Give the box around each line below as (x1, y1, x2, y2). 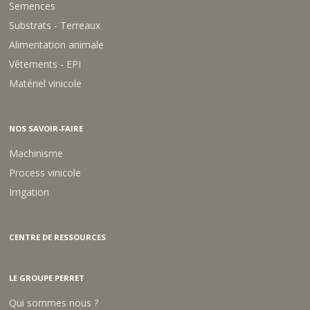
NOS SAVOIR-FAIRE (9, 122, 84, 134)
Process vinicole (9, 165, 82, 179)
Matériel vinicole (9, 76, 82, 90)
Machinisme (9, 146, 64, 160)
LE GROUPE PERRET (9, 272, 85, 283)
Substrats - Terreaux (9, 18, 101, 32)
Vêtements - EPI (9, 57, 82, 71)
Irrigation (9, 185, 50, 199)
